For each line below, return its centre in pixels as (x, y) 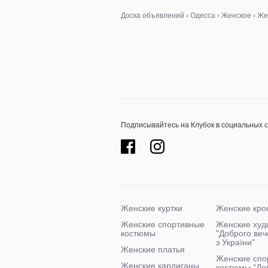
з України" (235, 242)
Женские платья (153, 249)
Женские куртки (152, 208)
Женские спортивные (163, 224)
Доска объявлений (153, 16)
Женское (236, 16)
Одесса (203, 16)
